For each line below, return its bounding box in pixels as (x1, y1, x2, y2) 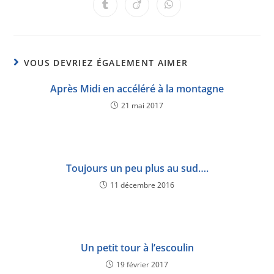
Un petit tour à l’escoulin (80, 241, 194, 255)
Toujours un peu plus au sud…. (65, 161, 209, 176)
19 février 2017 (116, 259, 168, 270)
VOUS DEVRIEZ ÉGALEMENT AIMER (23, 57, 188, 69)
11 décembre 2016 (110, 180, 174, 191)
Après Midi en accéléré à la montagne (50, 82, 224, 96)
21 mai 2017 (121, 100, 163, 111)
